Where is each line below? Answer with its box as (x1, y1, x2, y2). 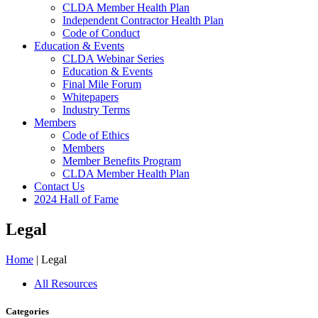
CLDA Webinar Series (62, 53, 164, 65)
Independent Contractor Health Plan (62, 14, 224, 26)
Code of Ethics (62, 129, 129, 141)
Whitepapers (62, 91, 119, 103)
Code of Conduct (62, 27, 140, 39)
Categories (6, 305, 49, 317)
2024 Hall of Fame (34, 193, 119, 205)
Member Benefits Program (62, 155, 181, 167)
